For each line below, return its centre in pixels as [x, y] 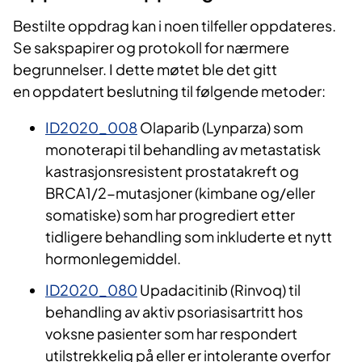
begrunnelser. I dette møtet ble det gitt [145, 69]
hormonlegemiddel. [113, 259]
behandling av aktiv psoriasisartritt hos [174, 312]
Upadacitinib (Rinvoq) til [219, 290]
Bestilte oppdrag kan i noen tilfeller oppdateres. [175, 26]
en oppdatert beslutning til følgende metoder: [169, 91]
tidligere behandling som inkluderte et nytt [189, 237]
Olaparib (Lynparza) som [220, 128]
